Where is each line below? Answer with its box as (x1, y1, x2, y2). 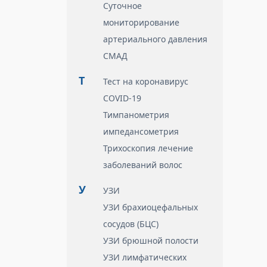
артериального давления (103, 33, 207, 45)
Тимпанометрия (103, 109, 169, 120)
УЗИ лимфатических (103, 252, 187, 263)
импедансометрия (103, 126, 179, 137)
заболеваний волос (103, 159, 182, 170)
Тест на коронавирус (103, 76, 188, 87)
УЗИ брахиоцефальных (103, 201, 198, 213)
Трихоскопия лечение (103, 142, 193, 154)
